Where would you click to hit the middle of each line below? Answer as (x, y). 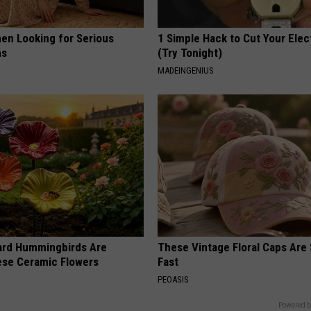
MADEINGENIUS (186, 70)
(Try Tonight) (190, 52)
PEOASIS (174, 279)
